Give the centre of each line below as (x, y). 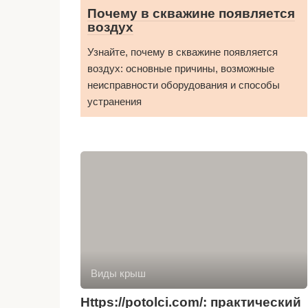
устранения (114, 101)
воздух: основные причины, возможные (181, 68)
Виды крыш (118, 273)
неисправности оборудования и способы (184, 85)
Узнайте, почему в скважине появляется (183, 52)
